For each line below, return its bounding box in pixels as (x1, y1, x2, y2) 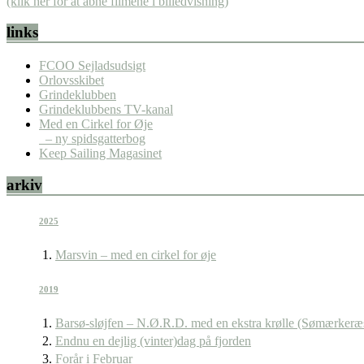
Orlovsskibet (39, 73, 104, 87)
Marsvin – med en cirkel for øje (55, 247, 216, 262)
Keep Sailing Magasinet (39, 146, 162, 160)
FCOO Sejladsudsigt (39, 58, 145, 72)
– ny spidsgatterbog (39, 132, 145, 145)
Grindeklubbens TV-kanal (39, 102, 173, 116)
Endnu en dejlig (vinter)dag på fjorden (55, 333, 251, 348)
